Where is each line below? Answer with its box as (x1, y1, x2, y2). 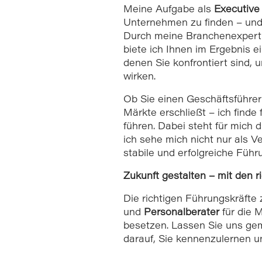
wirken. (123, 73, 156, 82)
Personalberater (144, 208, 219, 218)
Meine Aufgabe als (123, 5, 214, 15)
